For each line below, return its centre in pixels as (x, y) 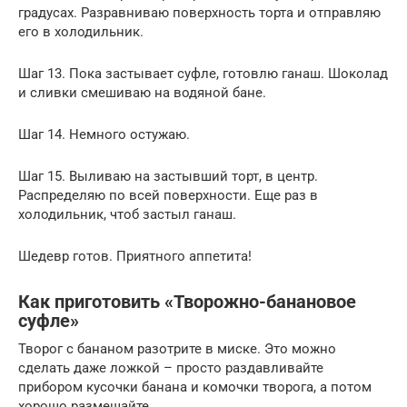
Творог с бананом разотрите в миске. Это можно (177, 348)
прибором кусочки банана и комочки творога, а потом (195, 387)
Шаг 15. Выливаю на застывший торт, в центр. (168, 176)
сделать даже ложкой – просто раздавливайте (171, 367)
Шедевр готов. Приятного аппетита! (135, 256)
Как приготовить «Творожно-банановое (187, 303)
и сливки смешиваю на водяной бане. (142, 92)
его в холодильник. (81, 31)
